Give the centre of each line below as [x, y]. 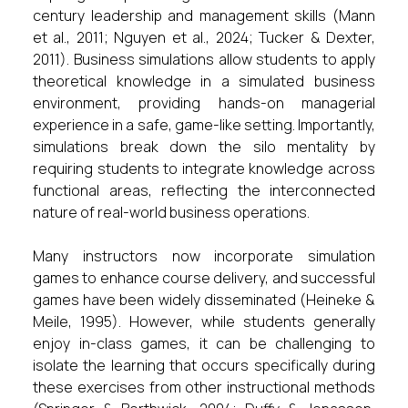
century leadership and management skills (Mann [204, 15]
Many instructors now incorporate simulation [204, 256]
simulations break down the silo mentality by [204, 147]
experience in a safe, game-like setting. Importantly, [204, 125]
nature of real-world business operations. [171, 212]
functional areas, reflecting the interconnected [204, 190]
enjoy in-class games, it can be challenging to [204, 343]
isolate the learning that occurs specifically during [204, 365]
